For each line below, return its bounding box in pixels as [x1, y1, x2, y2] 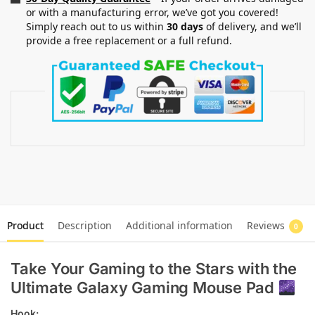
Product [7, 219, 44, 233]
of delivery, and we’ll [203, 20, 302, 34]
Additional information [126, 219, 233, 233]
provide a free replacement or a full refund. [26, 34, 232, 48]
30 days [167, 20, 203, 34]
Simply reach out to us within [26, 20, 167, 34]
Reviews [247, 219, 285, 233]
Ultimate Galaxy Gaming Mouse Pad [11, 278, 278, 297]
